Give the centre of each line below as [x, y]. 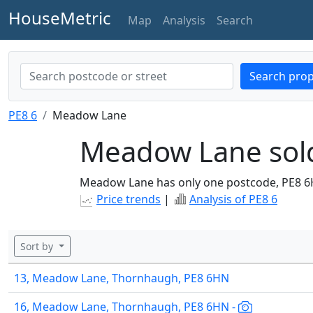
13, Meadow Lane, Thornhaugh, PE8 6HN [122, 278]
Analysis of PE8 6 [233, 199]
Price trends [129, 199]
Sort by [38, 246]
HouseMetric [60, 18]
